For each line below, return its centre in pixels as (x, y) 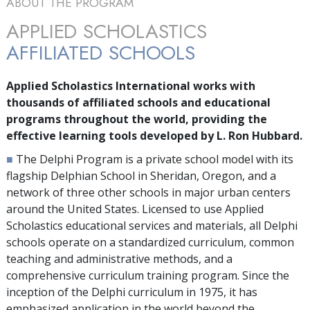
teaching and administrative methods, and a (119, 258)
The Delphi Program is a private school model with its (155, 159)
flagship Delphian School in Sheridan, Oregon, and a (141, 175)
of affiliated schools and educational (167, 102)
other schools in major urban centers (193, 192)
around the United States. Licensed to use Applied (135, 209)
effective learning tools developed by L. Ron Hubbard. (154, 135)
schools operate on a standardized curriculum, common (150, 242)
